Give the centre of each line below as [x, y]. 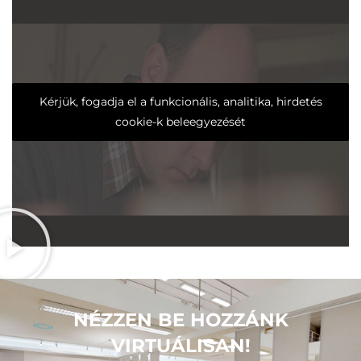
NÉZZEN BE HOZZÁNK [180, 320]
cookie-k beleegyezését [180, 121]
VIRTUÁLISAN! [180, 346]
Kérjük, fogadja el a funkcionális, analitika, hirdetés [180, 101]
